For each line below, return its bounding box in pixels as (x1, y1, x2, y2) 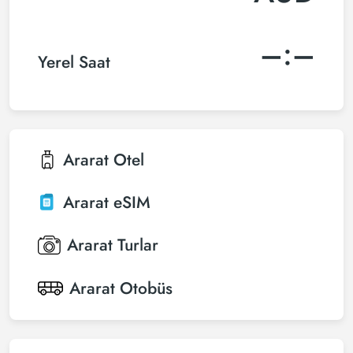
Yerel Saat (38, 50, 110, 74)
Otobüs (120, 277, 173, 300)
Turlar (117, 233, 158, 257)
